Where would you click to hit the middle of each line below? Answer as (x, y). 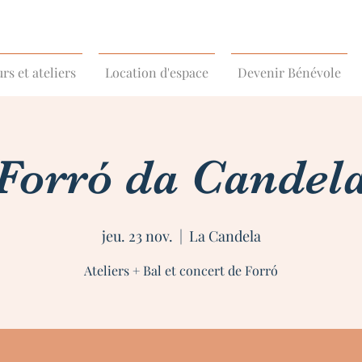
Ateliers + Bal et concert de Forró (181, 270)
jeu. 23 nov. (137, 236)
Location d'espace (157, 72)
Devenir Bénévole (289, 72)
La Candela (225, 236)
